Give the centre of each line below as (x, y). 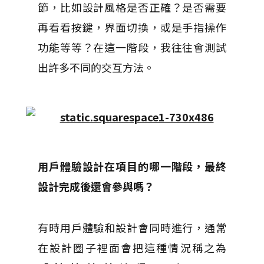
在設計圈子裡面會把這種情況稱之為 (132, 247)
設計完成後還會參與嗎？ (96, 186)
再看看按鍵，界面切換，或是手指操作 (132, 27)
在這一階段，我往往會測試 (160, 47)
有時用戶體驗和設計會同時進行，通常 (132, 227)
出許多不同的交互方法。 (96, 67)
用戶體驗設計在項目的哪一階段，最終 (132, 166)
